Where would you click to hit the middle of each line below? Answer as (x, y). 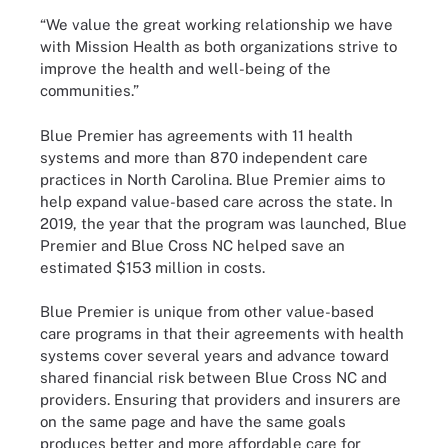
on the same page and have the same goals (193, 421)
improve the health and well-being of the (185, 68)
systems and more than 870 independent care (204, 157)
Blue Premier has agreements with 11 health (196, 135)
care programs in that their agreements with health (222, 333)
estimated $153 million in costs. (152, 267)
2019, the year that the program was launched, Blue (223, 223)
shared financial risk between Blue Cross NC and (213, 377)
